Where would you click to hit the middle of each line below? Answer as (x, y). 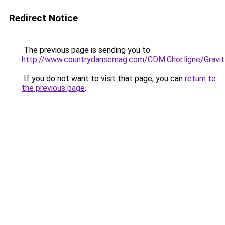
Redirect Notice (43, 18)
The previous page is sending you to (86, 50)
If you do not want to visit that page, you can (103, 79)
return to (200, 79)
